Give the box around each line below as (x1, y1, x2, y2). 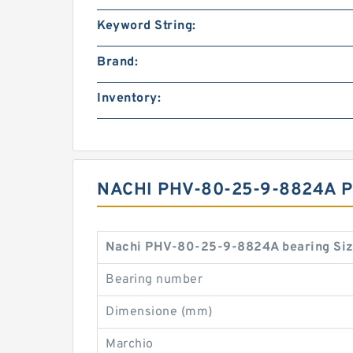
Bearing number (106, 272, 203, 288)
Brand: (97, 54, 138, 70)
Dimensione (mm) (106, 304, 213, 320)
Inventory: (97, 91, 161, 106)
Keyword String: (97, 18, 196, 34)
